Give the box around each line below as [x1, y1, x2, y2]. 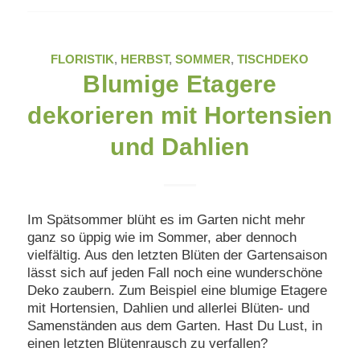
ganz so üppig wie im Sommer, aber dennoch [27, 229, 297, 245]
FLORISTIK [51, 52, 115, 67]
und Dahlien [110, 133, 250, 161]
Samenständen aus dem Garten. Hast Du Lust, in [27, 317, 322, 333]
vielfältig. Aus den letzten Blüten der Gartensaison [27, 247, 327, 263]
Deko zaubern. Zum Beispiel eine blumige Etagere [27, 282, 327, 298]
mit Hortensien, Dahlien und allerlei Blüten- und [27, 300, 309, 316]
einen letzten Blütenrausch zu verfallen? [27, 335, 268, 351]
